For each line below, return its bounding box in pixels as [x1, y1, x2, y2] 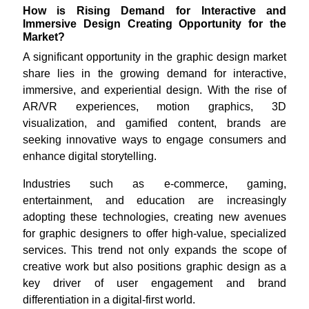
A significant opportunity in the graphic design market [22, 51, 287, 63]
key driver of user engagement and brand [22, 277, 287, 290]
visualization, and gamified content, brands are [22, 117, 287, 130]
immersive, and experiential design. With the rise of [22, 84, 287, 97]
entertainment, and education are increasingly [22, 195, 287, 207]
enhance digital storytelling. [22, 150, 159, 163]
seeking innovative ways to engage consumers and [22, 134, 287, 146]
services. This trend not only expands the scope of [22, 244, 287, 257]
